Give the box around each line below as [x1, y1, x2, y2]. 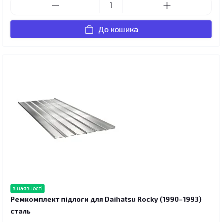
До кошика [98, 24, 138, 34]
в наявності [12, 185, 43, 192]
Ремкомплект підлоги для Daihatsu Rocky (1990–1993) [10, 194, 202, 203]
